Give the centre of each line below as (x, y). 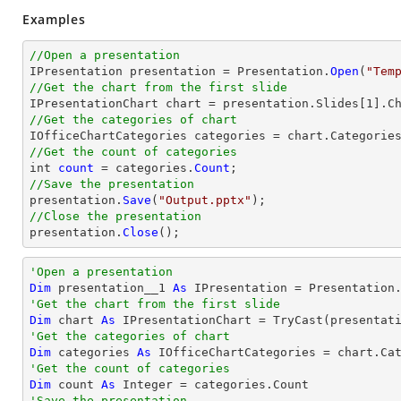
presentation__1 (112, 288)
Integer (148, 384)
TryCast (298, 320)
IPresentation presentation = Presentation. (180, 71)
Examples (54, 19)
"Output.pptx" (205, 200)
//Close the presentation (115, 216)
